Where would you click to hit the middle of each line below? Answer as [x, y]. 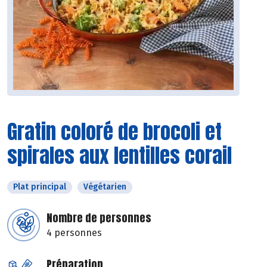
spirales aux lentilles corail [119, 156]
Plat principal [40, 187]
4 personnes [74, 233]
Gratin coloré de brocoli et [114, 132]
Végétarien [105, 187]
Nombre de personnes [99, 218]
